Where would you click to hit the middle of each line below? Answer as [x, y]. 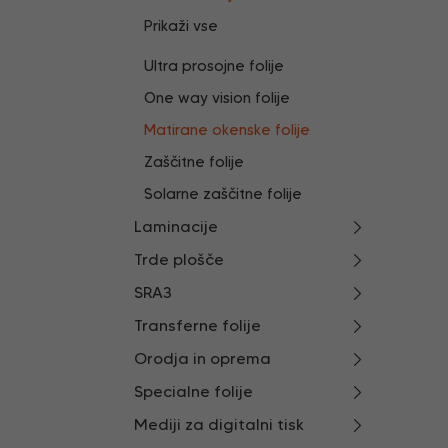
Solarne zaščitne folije [223, 194]
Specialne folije [193, 391]
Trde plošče [179, 259]
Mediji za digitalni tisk [219, 424]
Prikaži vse [181, 26]
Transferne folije [197, 325]
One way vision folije [217, 98]
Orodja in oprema [202, 358]
